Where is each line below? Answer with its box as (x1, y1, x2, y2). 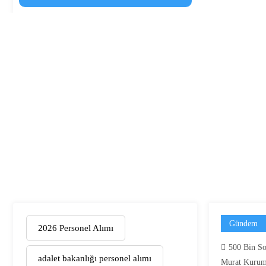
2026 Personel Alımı (38, 223, 113, 233)
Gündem (229, 218, 258, 228)
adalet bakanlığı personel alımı (38, 253, 151, 263)
